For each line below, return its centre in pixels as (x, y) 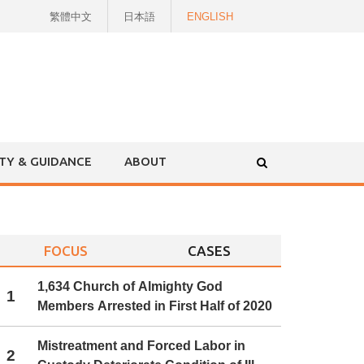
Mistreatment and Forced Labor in (142, 346)
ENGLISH (210, 17)
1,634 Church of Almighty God (130, 286)
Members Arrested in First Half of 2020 (155, 306)
